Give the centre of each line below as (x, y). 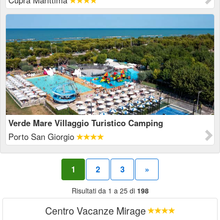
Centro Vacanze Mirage (95, 210)
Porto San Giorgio (42, 137)
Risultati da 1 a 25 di (104, 191)
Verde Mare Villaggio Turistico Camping (86, 123)
